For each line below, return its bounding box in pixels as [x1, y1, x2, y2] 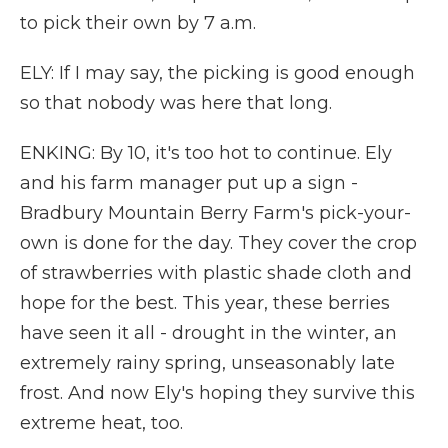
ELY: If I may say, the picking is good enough [20, 62, 415, 84]
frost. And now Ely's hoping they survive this [20, 382, 415, 404]
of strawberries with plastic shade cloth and [20, 262, 412, 284]
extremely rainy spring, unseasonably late [20, 352, 395, 374]
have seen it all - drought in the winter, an [20, 322, 397, 344]
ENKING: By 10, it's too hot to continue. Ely [20, 142, 392, 164]
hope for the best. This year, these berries [20, 292, 390, 314]
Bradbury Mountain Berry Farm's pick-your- [20, 202, 411, 224]
